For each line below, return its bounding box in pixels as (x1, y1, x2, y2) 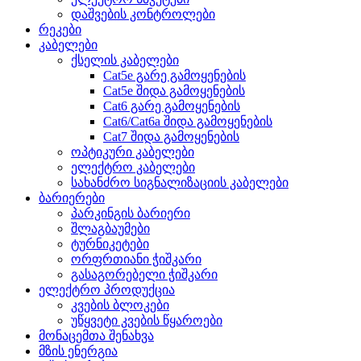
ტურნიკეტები (71, 237, 149, 251)
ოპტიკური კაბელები (71, 145, 194, 160)
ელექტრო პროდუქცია (39, 283, 175, 297)
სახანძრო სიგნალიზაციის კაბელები (71, 176, 288, 190)
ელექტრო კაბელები (71, 160, 195, 175)
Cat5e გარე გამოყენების (103, 68, 246, 83)
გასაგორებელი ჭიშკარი (71, 268, 218, 282)
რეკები (39, 23, 81, 37)
